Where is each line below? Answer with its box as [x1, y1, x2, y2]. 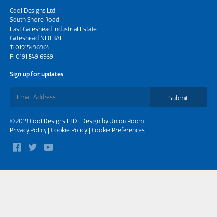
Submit [169, 94, 188, 102]
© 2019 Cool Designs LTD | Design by [10, 117, 109, 124]
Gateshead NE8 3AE [10, 34, 63, 42]
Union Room [109, 117, 144, 124]
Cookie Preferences [92, 126, 145, 134]
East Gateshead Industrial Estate [10, 25, 97, 32]
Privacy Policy [10, 126, 46, 134]
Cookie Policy [51, 126, 87, 134]
